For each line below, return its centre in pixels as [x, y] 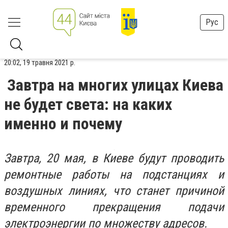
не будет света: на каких [88, 104]
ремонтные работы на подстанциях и [114, 175]
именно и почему [63, 124]
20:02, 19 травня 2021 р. [40, 63]
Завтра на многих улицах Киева [115, 85]
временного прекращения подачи [114, 207]
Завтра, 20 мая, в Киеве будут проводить [114, 158]
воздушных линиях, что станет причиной [114, 191]
